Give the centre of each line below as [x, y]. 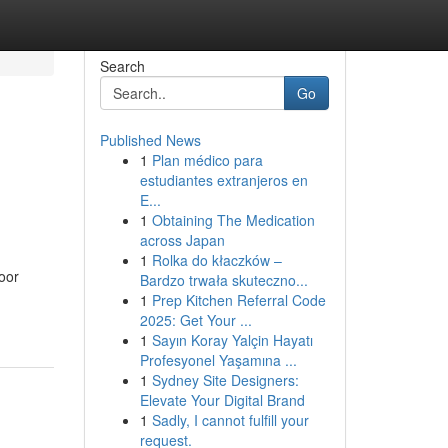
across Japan [182, 240]
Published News [150, 140]
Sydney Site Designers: [225, 380]
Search [122, 66]
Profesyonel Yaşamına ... [218, 360]
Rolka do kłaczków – [216, 260]
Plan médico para [207, 160]
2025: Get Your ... [195, 320]
